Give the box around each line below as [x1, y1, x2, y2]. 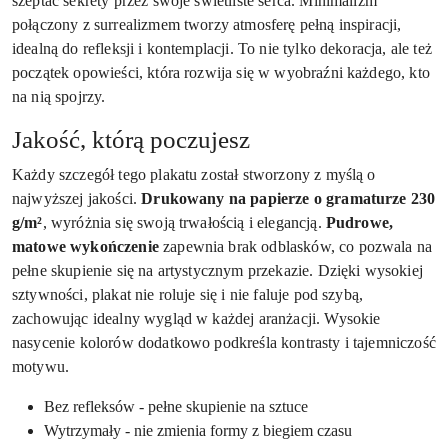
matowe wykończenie [12, 238, 159, 255]
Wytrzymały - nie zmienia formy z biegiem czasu [44, 422, 352, 439]
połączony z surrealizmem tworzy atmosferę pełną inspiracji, [12, 16, 402, 33]
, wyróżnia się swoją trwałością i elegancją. [42, 214, 326, 231]
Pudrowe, [325, 214, 394, 231]
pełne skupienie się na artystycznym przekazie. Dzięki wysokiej [12, 262, 423, 279]
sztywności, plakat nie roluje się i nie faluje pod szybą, [12, 286, 364, 303]
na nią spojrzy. [12, 88, 106, 105]
